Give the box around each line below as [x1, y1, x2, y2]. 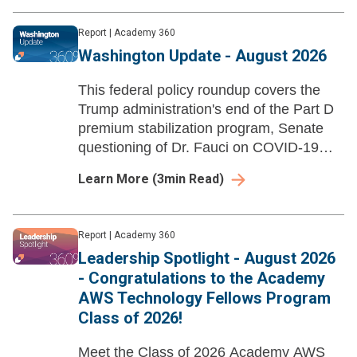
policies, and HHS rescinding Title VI [78, 159, 309, 175]
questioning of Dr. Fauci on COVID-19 [78, 139, 319, 156]
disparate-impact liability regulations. [78, 178, 309, 194]
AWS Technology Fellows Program [78, 288, 331, 308]
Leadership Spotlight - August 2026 [78, 249, 335, 269]
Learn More [78, 171, 149, 187]
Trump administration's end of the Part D [78, 101, 334, 118]
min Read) [164, 171, 224, 187]
